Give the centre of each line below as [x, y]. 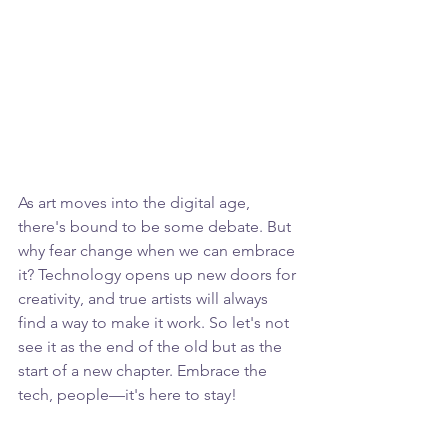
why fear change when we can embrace [158, 250]
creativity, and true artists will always [145, 298]
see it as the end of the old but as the [152, 346]
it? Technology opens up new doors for [159, 274]
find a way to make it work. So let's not [155, 322]
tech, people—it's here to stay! [127, 394]
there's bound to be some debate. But [156, 226]
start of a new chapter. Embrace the [144, 370]
